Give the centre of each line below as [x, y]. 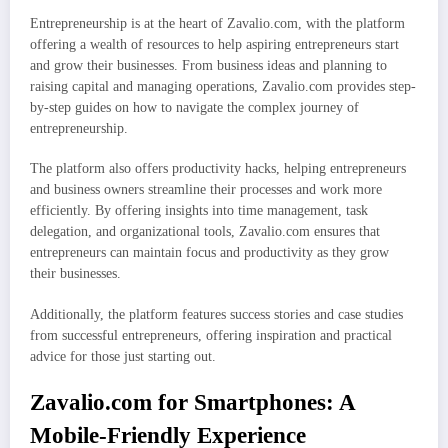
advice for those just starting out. [123, 356]
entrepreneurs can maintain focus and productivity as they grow [209, 253]
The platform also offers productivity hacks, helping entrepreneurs [218, 169]
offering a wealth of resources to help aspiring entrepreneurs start [214, 45]
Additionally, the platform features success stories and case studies [216, 314]
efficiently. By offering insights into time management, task [199, 211]
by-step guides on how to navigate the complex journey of [194, 108]
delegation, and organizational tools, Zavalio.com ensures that [205, 232]
